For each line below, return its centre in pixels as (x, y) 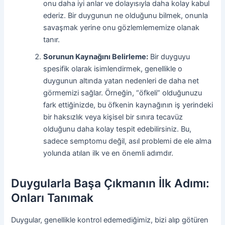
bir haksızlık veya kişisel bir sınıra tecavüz (113, 117)
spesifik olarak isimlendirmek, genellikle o (113, 69)
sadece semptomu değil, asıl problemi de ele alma (128, 141)
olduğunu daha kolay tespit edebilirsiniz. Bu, (118, 129)
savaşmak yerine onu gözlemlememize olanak (122, 28)
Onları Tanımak (52, 198)
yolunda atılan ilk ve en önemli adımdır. (108, 153)
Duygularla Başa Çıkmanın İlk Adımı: (110, 184)
